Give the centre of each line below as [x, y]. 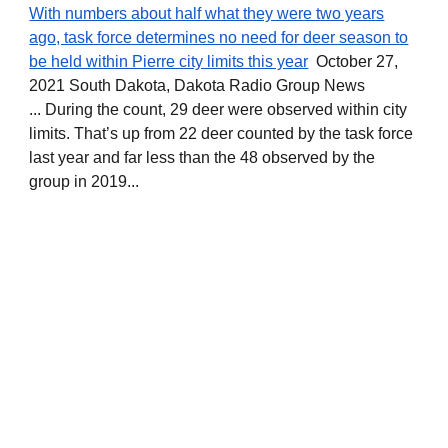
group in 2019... [86, 181]
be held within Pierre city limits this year [169, 61]
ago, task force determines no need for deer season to [219, 37]
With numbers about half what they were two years [207, 13]
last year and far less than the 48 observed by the [202, 157]
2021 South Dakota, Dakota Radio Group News [197, 85]
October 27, [353, 61]
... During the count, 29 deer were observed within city [218, 109]
